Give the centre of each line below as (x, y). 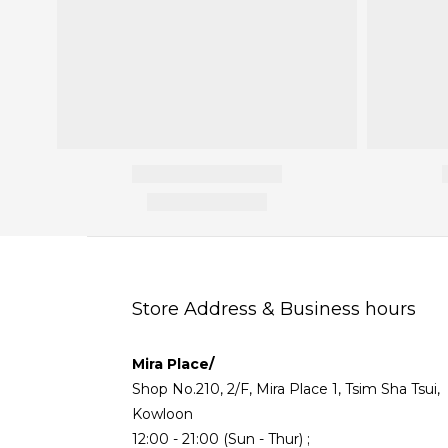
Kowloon (162, 414)
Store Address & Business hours (274, 309)
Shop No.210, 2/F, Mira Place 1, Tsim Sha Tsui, (286, 389)
